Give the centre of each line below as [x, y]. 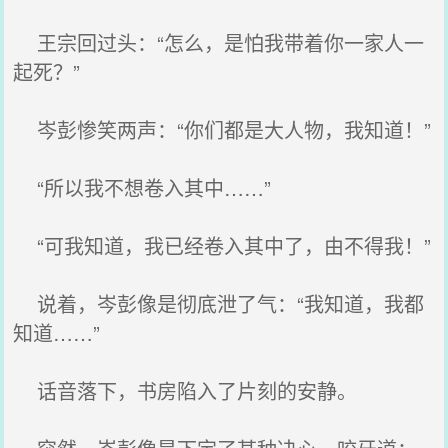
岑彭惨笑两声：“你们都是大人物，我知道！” [222, 129]
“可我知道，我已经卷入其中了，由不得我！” [222, 245]
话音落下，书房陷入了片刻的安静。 [185, 390]
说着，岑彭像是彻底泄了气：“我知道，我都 [219, 303]
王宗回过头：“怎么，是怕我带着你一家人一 [219, 42]
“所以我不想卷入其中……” [142, 187]
